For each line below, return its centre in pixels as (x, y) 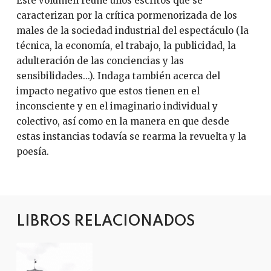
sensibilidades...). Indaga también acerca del (118, 76)
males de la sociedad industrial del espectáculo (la (132, 30)
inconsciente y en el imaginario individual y (117, 106)
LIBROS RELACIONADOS (105, 221)
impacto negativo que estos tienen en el (108, 91)
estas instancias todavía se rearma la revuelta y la (131, 136)
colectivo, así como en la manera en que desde (122, 121)
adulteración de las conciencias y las (100, 60)
